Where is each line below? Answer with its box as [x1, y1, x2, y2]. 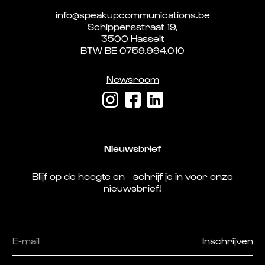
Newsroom [106, 73, 159, 85]
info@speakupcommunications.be [55, 8, 210, 20]
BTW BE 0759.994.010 [80, 44, 185, 56]
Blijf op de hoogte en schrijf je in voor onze [32, 170, 233, 182]
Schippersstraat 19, [87, 20, 178, 32]
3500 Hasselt [101, 32, 164, 44]
